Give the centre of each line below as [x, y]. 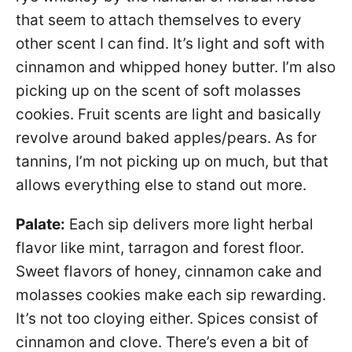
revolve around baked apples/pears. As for [166, 137]
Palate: [40, 224]
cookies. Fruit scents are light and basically [169, 114]
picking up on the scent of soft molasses [158, 90]
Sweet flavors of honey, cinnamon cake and [169, 271]
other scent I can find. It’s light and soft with [170, 43]
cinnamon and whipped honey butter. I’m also [176, 67]
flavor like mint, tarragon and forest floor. [160, 247]
